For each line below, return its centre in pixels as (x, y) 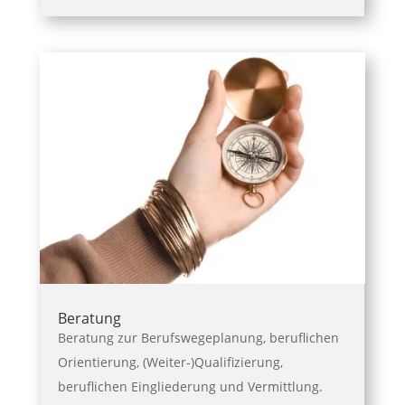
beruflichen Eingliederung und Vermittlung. (190, 387)
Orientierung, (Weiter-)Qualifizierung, (170, 363)
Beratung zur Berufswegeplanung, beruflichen (198, 338)
